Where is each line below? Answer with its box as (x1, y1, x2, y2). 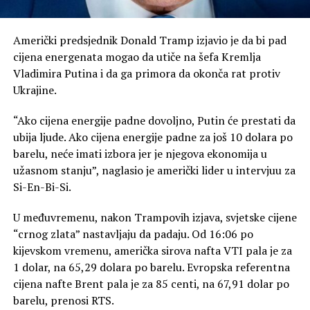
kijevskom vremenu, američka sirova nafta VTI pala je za (12, 242, 292, 258)
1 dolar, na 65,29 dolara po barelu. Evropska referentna (12, 259, 290, 275)
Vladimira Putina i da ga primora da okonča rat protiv (12, 65, 280, 81)
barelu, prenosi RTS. (12, 292, 114, 308)
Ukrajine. (12, 82, 57, 98)
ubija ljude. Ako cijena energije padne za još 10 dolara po (12, 129, 293, 145)
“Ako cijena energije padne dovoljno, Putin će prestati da (12, 112, 295, 128)
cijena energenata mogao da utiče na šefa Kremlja (12, 48, 261, 64)
